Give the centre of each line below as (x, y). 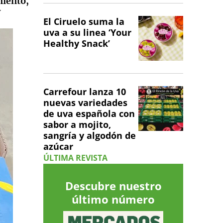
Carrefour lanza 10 (85, 92)
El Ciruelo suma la (84, 22)
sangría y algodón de (90, 136)
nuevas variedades (85, 103)
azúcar (58, 147)
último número (113, 199)
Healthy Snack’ (77, 44)
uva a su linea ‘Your (87, 33)
